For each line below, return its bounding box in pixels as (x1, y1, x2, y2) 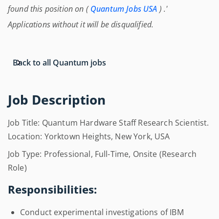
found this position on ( (8, 3, 91, 14)
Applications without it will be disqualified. (8, 19, 154, 30)
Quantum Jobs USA (90, 3, 157, 14)
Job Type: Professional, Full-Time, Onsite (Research (8, 149, 197, 159)
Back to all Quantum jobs (13, 57, 106, 68)
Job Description (8, 91, 106, 109)
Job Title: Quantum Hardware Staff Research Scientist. (8, 117, 209, 128)
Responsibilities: (8, 182, 97, 197)
